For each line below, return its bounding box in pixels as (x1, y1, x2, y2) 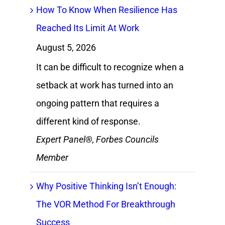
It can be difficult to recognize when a (36, 61, 184, 72)
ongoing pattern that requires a (36, 97, 159, 108)
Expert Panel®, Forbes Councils (36, 134, 159, 145)
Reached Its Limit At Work (36, 23, 139, 34)
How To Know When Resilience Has (36, 5, 177, 16)
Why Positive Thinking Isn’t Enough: (36, 180, 176, 191)
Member (36, 152, 68, 163)
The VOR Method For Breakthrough (36, 198, 175, 209)
